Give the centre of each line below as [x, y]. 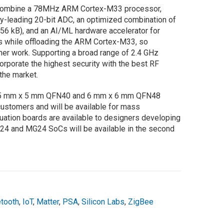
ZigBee [140, 202]
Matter [47, 202]
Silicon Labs [103, 202]
